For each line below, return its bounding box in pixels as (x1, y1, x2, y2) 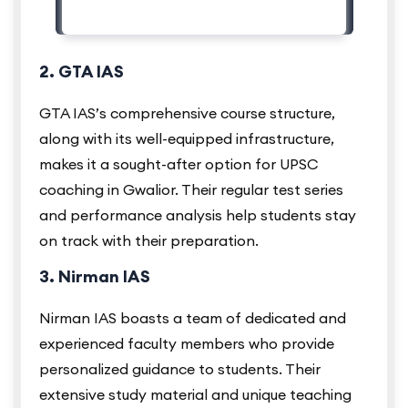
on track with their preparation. (39, 231, 259, 250)
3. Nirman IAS (39, 266, 150, 288)
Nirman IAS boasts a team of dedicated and (39, 309, 346, 328)
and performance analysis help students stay (39, 206, 356, 225)
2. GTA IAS (39, 61, 124, 83)
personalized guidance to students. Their (39, 360, 321, 379)
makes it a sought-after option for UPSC (39, 155, 319, 174)
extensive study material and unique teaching (39, 385, 352, 404)
